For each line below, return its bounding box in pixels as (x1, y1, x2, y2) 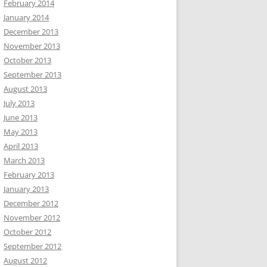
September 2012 (4, 241, 61, 252)
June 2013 (4, 112, 38, 123)
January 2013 (4, 184, 49, 194)
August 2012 (4, 255, 47, 266)
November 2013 (4, 41, 60, 51)
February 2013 (4, 169, 54, 180)
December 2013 (4, 26, 58, 37)
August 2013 (4, 83, 47, 94)
